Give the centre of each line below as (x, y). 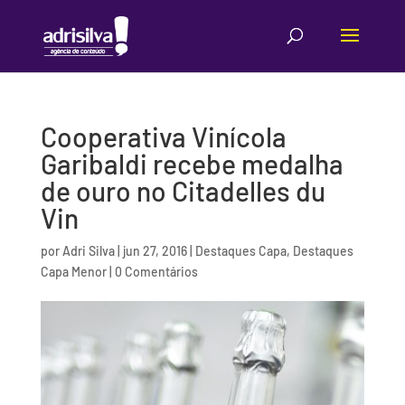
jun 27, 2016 (155, 251)
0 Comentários (156, 272)
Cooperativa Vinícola (163, 137)
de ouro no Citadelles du (183, 191)
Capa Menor (73, 272)
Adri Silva (88, 251)
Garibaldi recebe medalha (192, 164)
